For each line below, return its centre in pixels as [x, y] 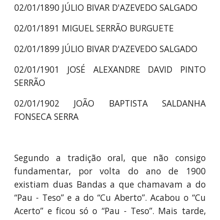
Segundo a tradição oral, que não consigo [110, 158]
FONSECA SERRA [47, 116]
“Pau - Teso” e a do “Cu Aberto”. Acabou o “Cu [110, 197]
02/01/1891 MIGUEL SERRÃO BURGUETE [94, 28]
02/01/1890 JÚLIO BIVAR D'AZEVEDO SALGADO [106, 7]
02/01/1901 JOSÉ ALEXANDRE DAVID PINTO [110, 69]
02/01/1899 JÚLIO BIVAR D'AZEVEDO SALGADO [106, 49]
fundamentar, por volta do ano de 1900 [110, 171]
